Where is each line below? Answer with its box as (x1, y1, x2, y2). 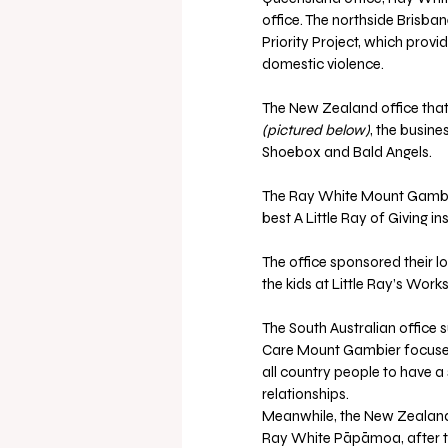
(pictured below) (262, 121, 370, 140)
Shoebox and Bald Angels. (262, 143, 432, 162)
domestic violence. (262, 55, 384, 74)
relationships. (262, 385, 349, 404)
